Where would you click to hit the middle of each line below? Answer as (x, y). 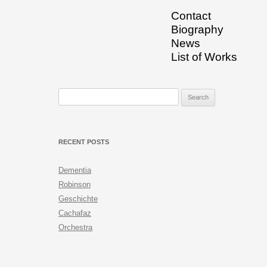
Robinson (74, 184)
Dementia (75, 170)
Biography (197, 30)
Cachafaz (75, 213)
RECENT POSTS (84, 142)
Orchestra (75, 227)
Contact (191, 16)
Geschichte (78, 199)
